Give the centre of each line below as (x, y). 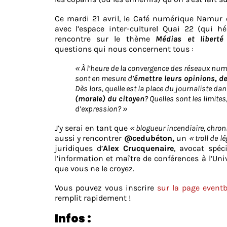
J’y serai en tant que (92, 128)
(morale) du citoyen (109, 99)
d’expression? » (101, 109)
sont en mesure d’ (104, 79)
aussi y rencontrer (89, 138)
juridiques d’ (79, 148)
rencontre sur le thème (105, 39)
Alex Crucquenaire (138, 148)
